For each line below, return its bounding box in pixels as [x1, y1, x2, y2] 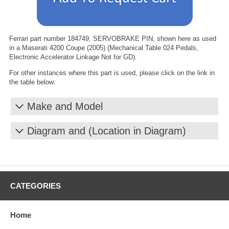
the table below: [9, 78, 56, 86]
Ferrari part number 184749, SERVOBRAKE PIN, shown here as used [9, 34, 216, 42]
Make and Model [27, 100, 103, 112]
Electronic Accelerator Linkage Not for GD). [9, 53, 137, 61]
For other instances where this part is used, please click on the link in [9, 68, 215, 77]
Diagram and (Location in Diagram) [27, 125, 186, 136]
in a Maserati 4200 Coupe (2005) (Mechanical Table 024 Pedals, [9, 43, 198, 52]
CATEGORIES [10, 181, 61, 190]
